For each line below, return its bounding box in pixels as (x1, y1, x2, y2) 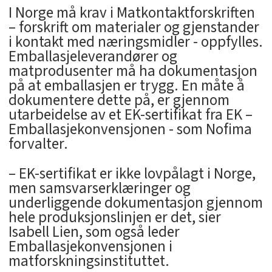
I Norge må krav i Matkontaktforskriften (8, 2, 255, 24)
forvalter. (8, 133, 68, 155)
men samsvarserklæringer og (8, 177, 191, 200)
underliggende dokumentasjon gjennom (8, 192, 263, 214)
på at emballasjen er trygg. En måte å (8, 75, 245, 97)
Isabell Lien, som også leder (8, 221, 180, 243)
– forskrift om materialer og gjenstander (8, 16, 259, 39)
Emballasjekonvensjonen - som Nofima (8, 118, 252, 141)
